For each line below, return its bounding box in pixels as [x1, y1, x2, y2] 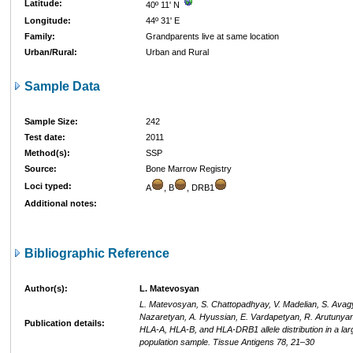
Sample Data [21, 80, 100, 93]
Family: [24, 32, 55, 41]
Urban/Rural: [24, 47, 77, 57]
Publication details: [24, 318, 105, 328]
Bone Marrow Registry [146, 164, 232, 173]
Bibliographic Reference [21, 247, 169, 260]
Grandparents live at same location [146, 32, 279, 41]
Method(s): [24, 148, 70, 158]
